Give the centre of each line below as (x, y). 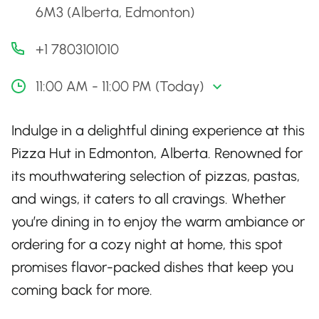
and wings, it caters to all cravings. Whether (148, 199)
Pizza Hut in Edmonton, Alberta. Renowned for (157, 153)
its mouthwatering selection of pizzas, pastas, (156, 176)
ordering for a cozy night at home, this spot (147, 244)
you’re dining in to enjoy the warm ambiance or (158, 221)
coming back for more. (82, 290)
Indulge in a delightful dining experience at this (158, 130)
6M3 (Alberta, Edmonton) (115, 12)
